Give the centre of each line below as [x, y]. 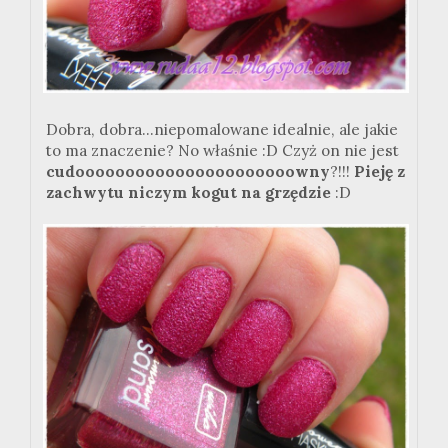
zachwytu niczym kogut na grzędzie [188, 192]
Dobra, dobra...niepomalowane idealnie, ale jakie [222, 129]
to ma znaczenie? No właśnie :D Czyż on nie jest [222, 150]
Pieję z [379, 171]
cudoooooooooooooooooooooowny [188, 171]
